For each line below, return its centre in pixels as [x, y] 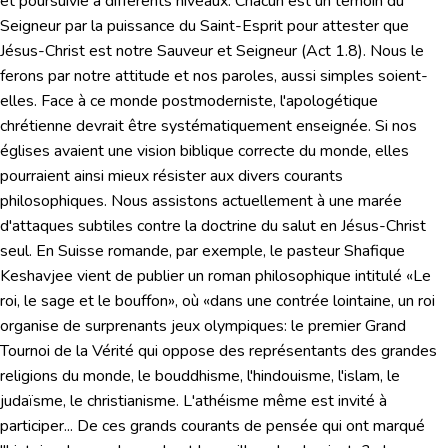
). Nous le [391, 51]
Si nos [396, 126]
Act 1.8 [332, 51]
